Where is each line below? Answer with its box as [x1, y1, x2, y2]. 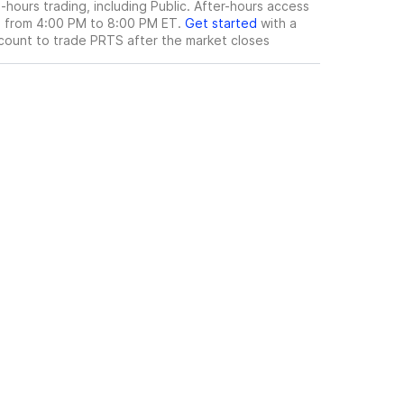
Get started [185, 15, 257, 32]
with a [257, 15, 297, 32]
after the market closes [124, 32, 270, 49]
